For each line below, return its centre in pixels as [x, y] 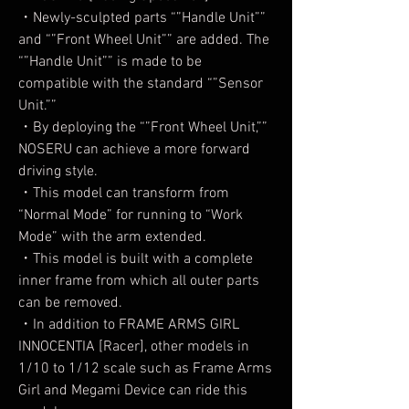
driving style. [58, 172]
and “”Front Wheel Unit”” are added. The [144, 40]
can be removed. [70, 303]
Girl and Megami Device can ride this [133, 391]
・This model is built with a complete [136, 259]
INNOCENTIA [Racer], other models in [134, 347]
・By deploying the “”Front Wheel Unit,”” [143, 128]
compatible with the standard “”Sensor [141, 84]
